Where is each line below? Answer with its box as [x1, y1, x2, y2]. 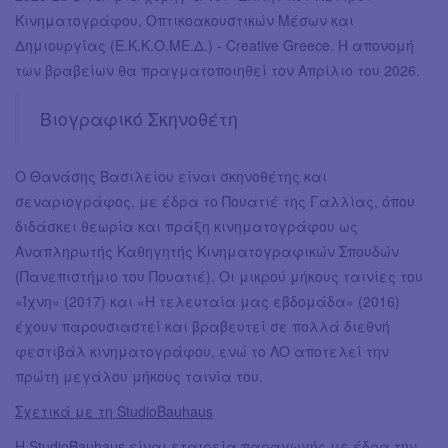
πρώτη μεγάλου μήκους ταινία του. [15, 366, 263, 387]
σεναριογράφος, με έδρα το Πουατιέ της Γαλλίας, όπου [15, 191, 415, 212]
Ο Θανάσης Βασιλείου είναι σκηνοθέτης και [15, 166, 327, 187]
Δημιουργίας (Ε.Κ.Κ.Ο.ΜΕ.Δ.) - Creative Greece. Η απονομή [15, 35, 414, 56]
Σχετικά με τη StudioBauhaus [15, 401, 213, 422]
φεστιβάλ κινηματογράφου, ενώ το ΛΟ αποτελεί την [15, 341, 389, 362]
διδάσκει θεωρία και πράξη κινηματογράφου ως [15, 216, 358, 237]
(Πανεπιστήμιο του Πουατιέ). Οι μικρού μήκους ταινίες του [15, 266, 423, 287]
